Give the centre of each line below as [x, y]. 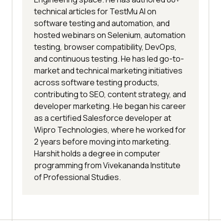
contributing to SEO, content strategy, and [110, 94]
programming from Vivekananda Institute [107, 165]
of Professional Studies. [77, 177]
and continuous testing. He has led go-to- [109, 58]
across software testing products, [97, 82]
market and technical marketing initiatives [108, 70]
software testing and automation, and [102, 23]
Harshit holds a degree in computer [97, 153]
